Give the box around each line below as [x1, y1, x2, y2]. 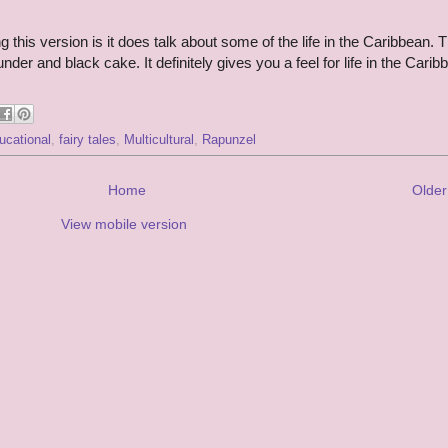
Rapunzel [202, 133, 256, 148]
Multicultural [124, 133, 194, 148]
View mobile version [61, 216, 187, 233]
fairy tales [59, 133, 116, 148]
